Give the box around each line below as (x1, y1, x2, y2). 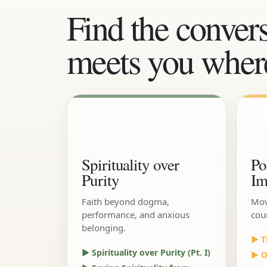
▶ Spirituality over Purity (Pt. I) (82, 247, 210, 258)
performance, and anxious (82, 209, 190, 221)
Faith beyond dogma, (82, 195, 169, 207)
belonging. (82, 222, 126, 234)
